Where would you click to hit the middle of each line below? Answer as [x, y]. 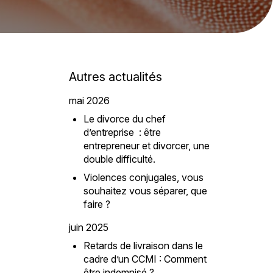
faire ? [97, 204]
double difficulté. [119, 159]
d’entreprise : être [122, 132]
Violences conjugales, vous [143, 177]
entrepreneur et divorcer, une [146, 146]
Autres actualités [115, 77]
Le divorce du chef [124, 119]
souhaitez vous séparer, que [145, 191]
